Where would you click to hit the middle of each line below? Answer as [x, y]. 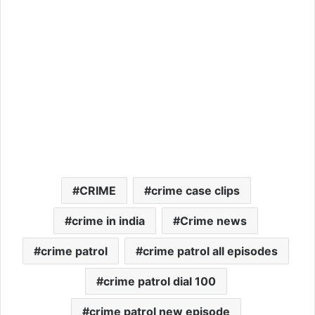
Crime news [213, 220]
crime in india [108, 220]
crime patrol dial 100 [159, 281]
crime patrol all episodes [210, 251]
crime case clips [195, 190]
